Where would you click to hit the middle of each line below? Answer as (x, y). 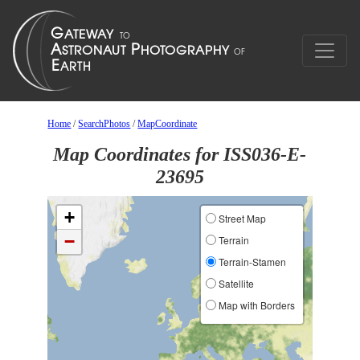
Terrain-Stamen (251, 262)
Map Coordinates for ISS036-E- (180, 154)
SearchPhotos (104, 124)
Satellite (235, 283)
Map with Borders (255, 305)
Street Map (241, 218)
